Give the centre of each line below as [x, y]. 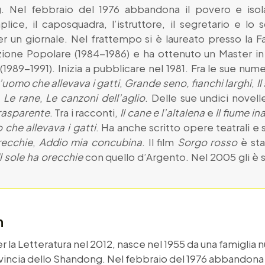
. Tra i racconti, [85, 112]
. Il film [159, 142]
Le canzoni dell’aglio [96, 97]
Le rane [21, 97]
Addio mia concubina [90, 142]
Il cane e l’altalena [162, 112]
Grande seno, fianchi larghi [188, 83]
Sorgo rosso [207, 142]
